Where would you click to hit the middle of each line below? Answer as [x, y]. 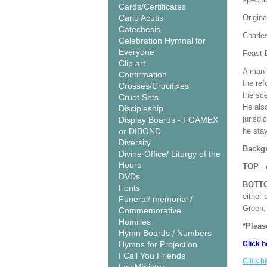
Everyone [136, 52]
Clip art [132, 63]
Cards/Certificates [152, 7]
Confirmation [143, 74]
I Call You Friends [152, 256]
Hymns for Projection [158, 244]
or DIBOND [140, 131]
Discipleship [141, 108]
